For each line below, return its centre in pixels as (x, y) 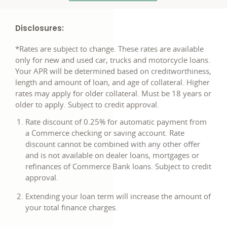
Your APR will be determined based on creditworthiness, (113, 71)
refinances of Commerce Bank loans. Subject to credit (118, 166)
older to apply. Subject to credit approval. (87, 104)
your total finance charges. (71, 207)
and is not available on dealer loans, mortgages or (112, 155)
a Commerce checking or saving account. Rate (105, 133)
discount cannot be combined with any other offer (113, 144)
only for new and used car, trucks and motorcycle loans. (113, 60)
